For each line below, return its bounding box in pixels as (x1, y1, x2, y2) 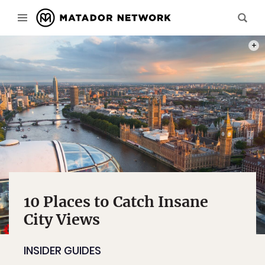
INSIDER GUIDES (24, 243, 101, 258)
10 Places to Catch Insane (24, 192, 208, 211)
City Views (24, 210, 100, 229)
